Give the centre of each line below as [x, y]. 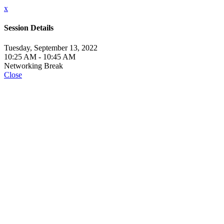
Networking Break [33, 65]
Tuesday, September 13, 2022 [51, 47]
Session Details [29, 28]
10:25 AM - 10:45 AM [40, 56]
